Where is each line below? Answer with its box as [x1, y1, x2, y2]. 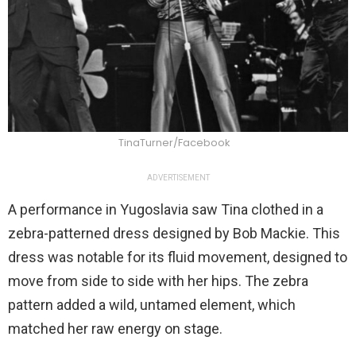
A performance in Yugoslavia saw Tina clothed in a [8, 201, 323, 219]
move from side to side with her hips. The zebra [8, 273, 308, 290]
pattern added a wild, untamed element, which [8, 296, 296, 314]
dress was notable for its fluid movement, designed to [8, 249, 347, 266]
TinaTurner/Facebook [118, 135, 230, 151]
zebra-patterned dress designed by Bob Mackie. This [8, 225, 340, 242]
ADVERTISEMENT [146, 173, 210, 183]
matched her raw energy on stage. [8, 320, 222, 338]
